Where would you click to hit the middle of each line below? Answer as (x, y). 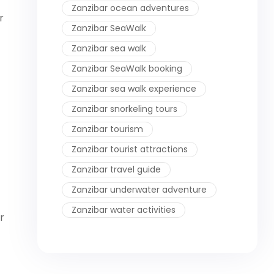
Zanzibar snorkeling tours (124, 109)
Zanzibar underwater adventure (139, 189)
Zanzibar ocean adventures (130, 8)
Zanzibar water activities (124, 209)
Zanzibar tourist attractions (130, 149)
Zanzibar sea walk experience (134, 88)
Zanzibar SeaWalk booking (127, 68)
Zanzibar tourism (107, 129)
